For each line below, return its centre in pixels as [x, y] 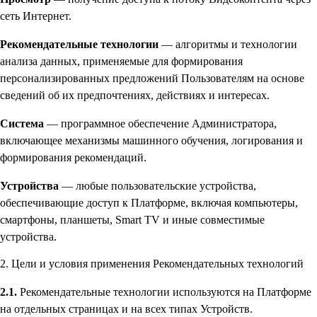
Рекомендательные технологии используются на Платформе [164, 292]
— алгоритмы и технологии [228, 44]
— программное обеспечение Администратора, [160, 123]
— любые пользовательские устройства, [157, 185]
